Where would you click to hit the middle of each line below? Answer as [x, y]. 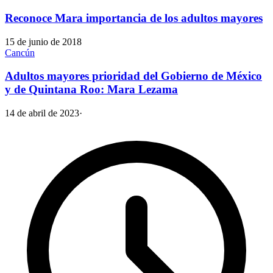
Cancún [20, 52]
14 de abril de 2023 [42, 113]
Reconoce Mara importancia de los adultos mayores [134, 18]
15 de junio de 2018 [43, 41]
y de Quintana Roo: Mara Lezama [91, 90]
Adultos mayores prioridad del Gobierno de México [133, 76]
